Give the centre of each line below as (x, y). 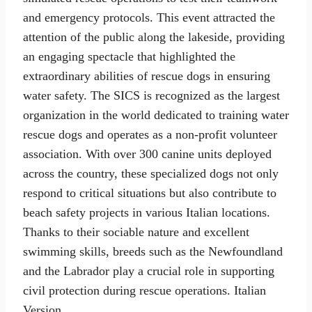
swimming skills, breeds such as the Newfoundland (153, 252)
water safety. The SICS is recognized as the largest (151, 96)
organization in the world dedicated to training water (156, 115)
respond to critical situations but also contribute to (150, 193)
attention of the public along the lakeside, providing (154, 37)
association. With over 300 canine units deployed (147, 154)
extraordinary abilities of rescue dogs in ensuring (147, 76)
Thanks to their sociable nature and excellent (136, 232)
